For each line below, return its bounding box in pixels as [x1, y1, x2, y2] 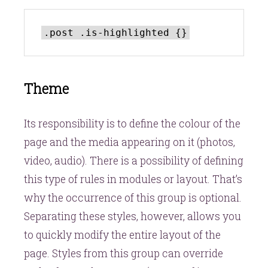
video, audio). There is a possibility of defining [24, 153, 243, 167]
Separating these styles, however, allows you [24, 209, 241, 223]
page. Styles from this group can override [24, 246, 223, 260]
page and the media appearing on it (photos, [24, 135, 235, 149]
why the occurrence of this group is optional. [24, 190, 242, 205]
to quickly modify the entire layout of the [24, 227, 221, 242]
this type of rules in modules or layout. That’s [24, 172, 242, 186]
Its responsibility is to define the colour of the [24, 116, 240, 130]
